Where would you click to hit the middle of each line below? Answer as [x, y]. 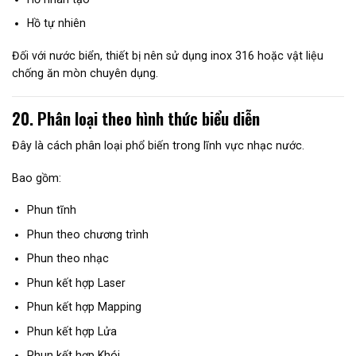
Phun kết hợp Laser [76, 282]
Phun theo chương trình [87, 234]
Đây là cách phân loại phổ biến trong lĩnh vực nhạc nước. [158, 146]
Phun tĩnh [51, 210]
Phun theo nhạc [68, 259]
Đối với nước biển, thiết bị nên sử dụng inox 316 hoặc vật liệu [168, 55]
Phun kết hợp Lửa [72, 331]
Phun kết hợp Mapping [84, 307]
